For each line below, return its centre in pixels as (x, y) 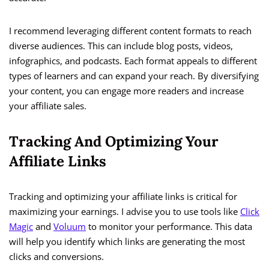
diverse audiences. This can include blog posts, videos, (121, 46)
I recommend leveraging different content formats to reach (130, 31)
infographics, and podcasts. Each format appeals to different (133, 61)
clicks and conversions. (56, 257)
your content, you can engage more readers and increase (126, 91)
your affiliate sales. (48, 106)
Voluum (70, 227)
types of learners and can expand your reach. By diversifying (134, 76)
